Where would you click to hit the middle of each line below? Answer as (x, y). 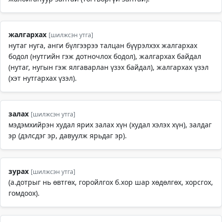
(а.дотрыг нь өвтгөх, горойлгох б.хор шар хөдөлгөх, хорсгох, (111, 182)
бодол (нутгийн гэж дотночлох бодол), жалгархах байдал (105, 56)
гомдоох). (24, 193)
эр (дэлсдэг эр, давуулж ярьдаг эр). (68, 136)
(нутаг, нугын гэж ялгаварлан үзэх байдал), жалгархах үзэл (109, 67)
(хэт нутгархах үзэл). (43, 78)
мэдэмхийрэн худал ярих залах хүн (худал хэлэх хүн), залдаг (110, 125)
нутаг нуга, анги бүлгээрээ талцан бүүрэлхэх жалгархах (103, 45)
